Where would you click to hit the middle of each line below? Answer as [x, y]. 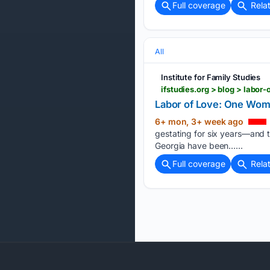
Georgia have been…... [199, 145]
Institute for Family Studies [211, 77]
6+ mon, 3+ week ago [200, 121]
